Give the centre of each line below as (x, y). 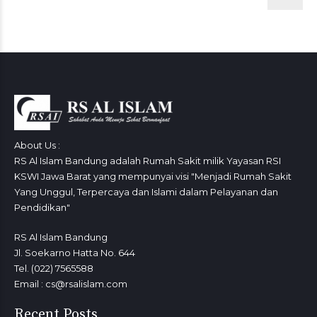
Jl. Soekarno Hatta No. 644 (75, 252)
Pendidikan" (42, 207)
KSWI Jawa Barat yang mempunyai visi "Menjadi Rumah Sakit (153, 176)
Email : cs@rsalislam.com (71, 283)
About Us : (37, 145)
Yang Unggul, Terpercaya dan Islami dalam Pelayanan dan (146, 191)
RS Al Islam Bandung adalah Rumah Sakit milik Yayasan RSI (148, 160)
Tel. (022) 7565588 (54, 268)
